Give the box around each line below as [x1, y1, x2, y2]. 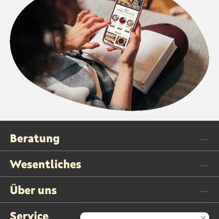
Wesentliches [10, 157, 81, 171]
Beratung [10, 131, 60, 145]
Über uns [10, 183, 57, 197]
